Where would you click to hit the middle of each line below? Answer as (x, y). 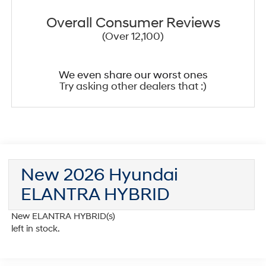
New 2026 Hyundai (99, 175)
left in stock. (35, 229)
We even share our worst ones (133, 75)
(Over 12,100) (133, 36)
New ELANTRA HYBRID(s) (63, 216)
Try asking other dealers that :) (133, 86)
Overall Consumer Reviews (133, 23)
